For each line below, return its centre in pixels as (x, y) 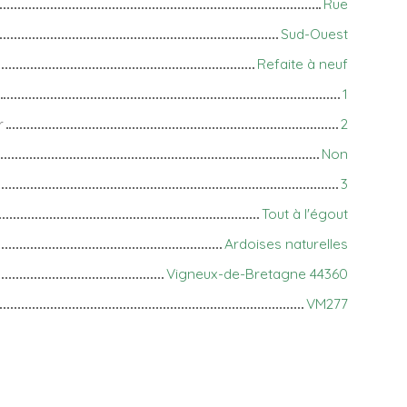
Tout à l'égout (305, 214)
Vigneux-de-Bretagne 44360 (257, 274)
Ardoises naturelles (286, 244)
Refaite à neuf (303, 64)
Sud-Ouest (314, 34)
